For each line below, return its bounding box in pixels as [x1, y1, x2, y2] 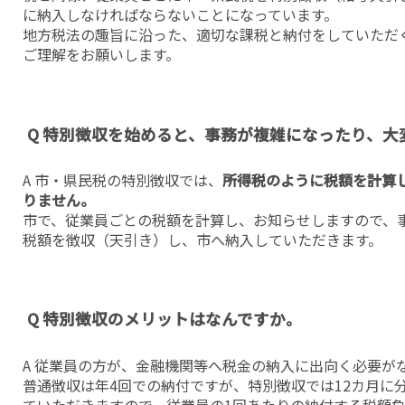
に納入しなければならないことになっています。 [23, 4, 338, 26]
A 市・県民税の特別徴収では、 [23, 169, 222, 192]
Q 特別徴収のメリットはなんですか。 [27, 307, 302, 331]
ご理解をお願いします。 [23, 43, 180, 66]
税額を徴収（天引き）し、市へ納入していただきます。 [23, 229, 382, 251]
